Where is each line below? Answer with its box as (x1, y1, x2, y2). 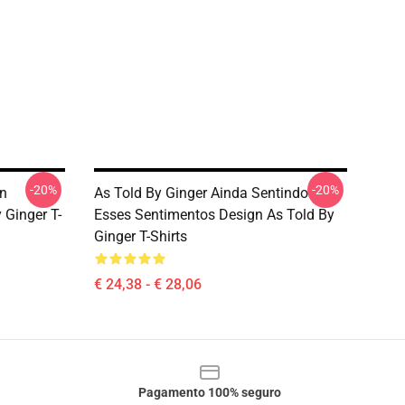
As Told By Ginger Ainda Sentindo (94, 184, 308, 202)
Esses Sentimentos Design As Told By (94, 206, 334, 223)
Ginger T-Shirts (94, 228, 187, 245)
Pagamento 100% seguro (138, 385, 281, 400)
